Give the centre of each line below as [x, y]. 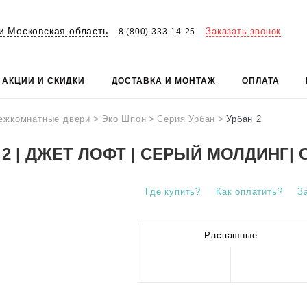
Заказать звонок [244, 31]
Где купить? [173, 192]
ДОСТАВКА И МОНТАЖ [163, 81]
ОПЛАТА [261, 81]
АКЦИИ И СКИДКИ [44, 81]
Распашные [231, 235]
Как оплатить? [249, 192]
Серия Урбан [186, 119]
